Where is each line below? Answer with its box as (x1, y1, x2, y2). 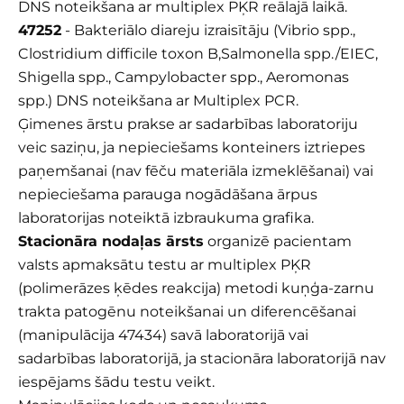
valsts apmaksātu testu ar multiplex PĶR (18, 256, 311, 274)
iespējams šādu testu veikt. (18, 373, 215, 391)
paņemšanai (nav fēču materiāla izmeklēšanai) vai (18, 162, 373, 180)
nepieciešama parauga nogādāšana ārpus (18, 186, 317, 204)
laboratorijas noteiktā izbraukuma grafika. (18, 209, 314, 227)
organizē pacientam (204, 233, 352, 251)
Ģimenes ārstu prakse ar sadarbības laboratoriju (18, 115, 358, 133)
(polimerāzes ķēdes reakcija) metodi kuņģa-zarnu (18, 280, 374, 298)
